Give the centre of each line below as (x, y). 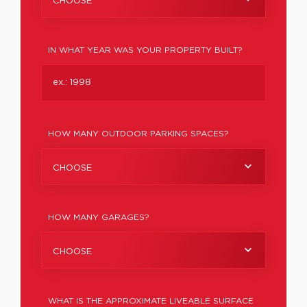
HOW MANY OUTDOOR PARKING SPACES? (138, 134)
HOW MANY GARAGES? (99, 217)
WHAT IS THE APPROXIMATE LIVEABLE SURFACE (151, 301)
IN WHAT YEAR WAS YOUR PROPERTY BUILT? (145, 50)
